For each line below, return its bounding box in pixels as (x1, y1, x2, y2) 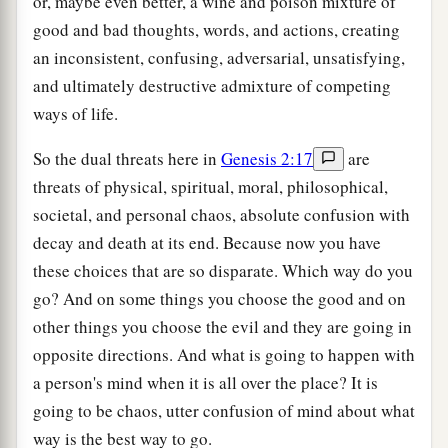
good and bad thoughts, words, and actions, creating (33, 18, 400, 42)
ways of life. (33, 102, 118, 126)
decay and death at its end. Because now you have (33, 231, 381, 255)
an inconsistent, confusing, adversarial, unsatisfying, (33, 46, 405, 70)
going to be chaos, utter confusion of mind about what (33, 399, 415, 423)
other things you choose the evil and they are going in (33, 315, 412, 339)
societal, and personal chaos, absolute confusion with (33, 203, 410, 227)
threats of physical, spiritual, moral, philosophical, (33, 175, 388, 199)
